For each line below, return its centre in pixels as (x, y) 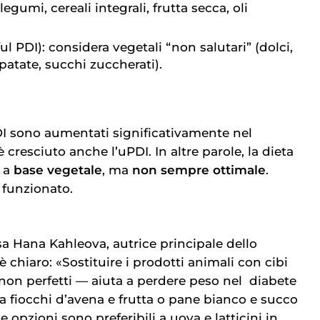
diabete (273, 280)
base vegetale (58, 170)
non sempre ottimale (199, 170)
